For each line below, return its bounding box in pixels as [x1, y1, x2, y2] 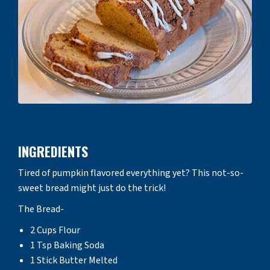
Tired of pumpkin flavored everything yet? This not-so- [18, 166, 243, 180]
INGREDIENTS [18, 141, 88, 161]
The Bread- [18, 202, 64, 216]
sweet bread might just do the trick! [18, 181, 166, 195]
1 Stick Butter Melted [30, 253, 118, 267]
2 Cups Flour [30, 223, 80, 237]
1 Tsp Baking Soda [30, 238, 104, 252]
